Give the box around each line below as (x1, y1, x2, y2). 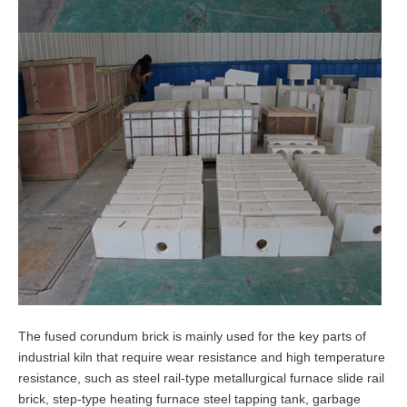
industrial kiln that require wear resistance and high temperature (18, 350, 385, 365)
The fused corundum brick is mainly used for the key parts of (18, 329, 366, 344)
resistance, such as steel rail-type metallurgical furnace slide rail (18, 371, 384, 386)
